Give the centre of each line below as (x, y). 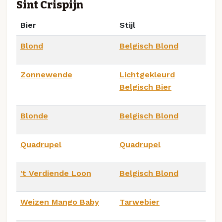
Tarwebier (139, 202)
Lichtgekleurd (147, 75)
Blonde (34, 116)
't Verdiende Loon (56, 173)
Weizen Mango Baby (60, 202)
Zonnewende (46, 75)
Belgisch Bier (145, 87)
